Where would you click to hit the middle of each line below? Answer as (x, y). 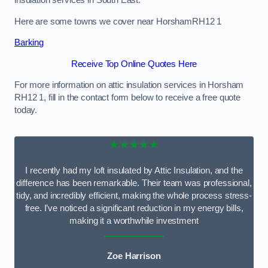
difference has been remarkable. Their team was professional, (134, 183)
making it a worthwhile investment (134, 220)
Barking (29, 43)
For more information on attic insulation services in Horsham (129, 85)
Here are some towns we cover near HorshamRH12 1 (118, 21)
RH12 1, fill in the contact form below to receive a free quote (127, 98)
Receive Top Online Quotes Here (134, 64)
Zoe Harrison (134, 256)
